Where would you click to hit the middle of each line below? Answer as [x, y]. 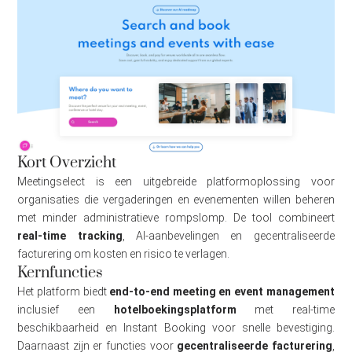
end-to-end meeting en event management [222, 292]
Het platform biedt [64, 292]
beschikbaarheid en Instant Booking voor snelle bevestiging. [176, 328]
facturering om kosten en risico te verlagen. [124, 254]
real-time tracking [70, 236]
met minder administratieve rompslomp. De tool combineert [176, 218]
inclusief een [66, 310]
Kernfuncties [60, 273]
